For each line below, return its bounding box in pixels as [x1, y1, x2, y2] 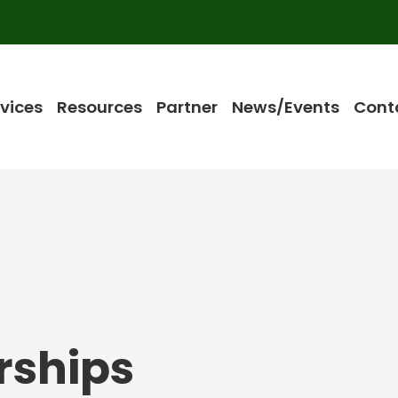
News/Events [231, 95, 339, 118]
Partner [155, 95, 218, 118]
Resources [56, 95, 142, 118]
